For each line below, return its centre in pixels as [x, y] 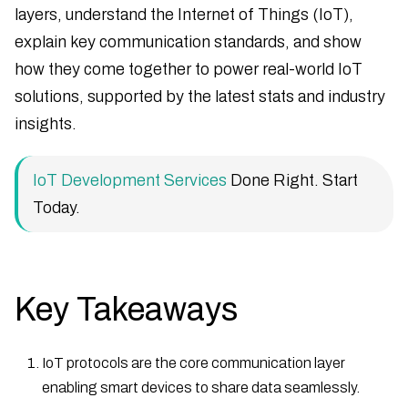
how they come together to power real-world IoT [189, 69]
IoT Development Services [130, 180]
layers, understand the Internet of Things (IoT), [184, 14]
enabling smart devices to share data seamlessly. [201, 387]
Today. [56, 207]
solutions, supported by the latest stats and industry [200, 96]
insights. [46, 123]
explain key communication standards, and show [188, 41]
